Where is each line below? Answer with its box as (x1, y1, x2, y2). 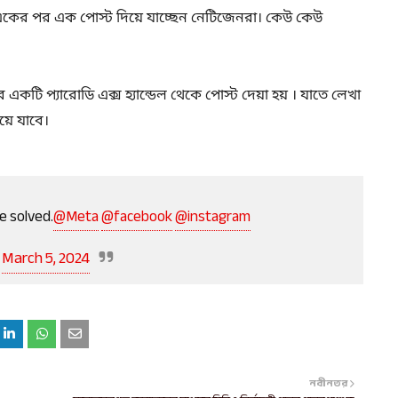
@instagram (175, 203, 251, 231)
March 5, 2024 (2, 243, 90, 274)
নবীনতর (309, 374, 347, 394)
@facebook (101, 203, 172, 231)
